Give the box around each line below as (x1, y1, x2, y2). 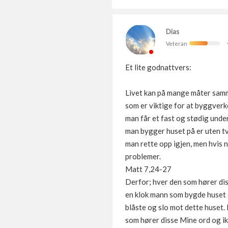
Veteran (166, 40, 189, 47)
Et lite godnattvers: (125, 63, 191, 72)
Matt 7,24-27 (125, 164, 172, 174)
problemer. (125, 152, 161, 161)
